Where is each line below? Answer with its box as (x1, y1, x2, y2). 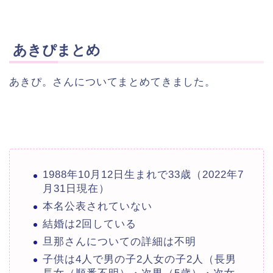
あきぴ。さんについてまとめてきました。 (9, 76, 216, 88)
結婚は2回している (43, 218, 136, 230)
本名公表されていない (43, 200, 152, 213)
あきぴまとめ (13, 42, 101, 58)
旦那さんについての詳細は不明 (43, 236, 196, 248)
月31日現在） (43, 183, 110, 195)
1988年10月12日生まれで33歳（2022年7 (43, 169, 244, 181)
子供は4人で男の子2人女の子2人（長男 (43, 253, 236, 265)
